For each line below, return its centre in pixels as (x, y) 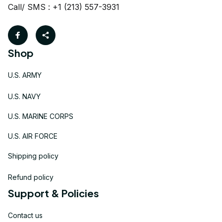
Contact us (25, 215)
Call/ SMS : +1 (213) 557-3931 (64, 7)
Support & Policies (54, 193)
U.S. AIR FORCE (33, 136)
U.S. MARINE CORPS (41, 116)
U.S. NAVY (24, 96)
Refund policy (31, 177)
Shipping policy (33, 156)
